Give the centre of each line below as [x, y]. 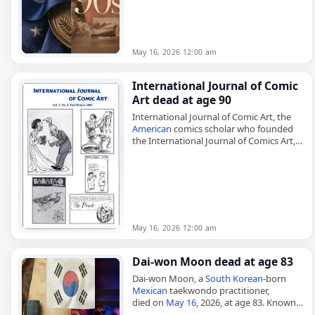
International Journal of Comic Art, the [211, 116]
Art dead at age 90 [181, 100]
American [152, 128]
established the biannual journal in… [207, 164]
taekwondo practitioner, [218, 290]
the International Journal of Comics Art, [213, 140]
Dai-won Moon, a [168, 278]
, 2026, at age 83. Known [246, 302]
